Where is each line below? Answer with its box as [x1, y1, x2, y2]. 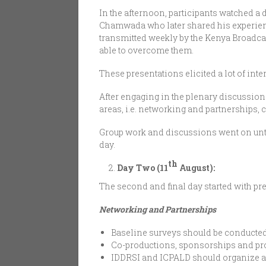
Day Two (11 [117, 162, 168, 174]
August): [178, 162, 215, 174]
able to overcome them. [99, 45, 194, 56]
